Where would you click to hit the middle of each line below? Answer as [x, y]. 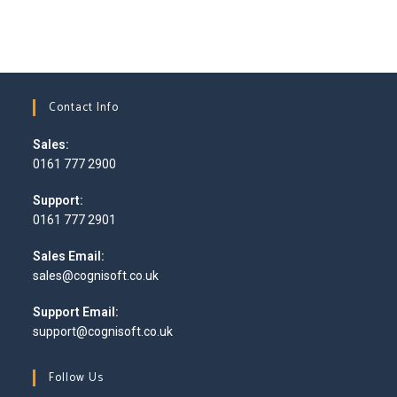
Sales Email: [69, 256]
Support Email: [76, 312]
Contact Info [84, 108]
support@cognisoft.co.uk [103, 331]
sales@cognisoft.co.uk [96, 276]
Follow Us [77, 378]
